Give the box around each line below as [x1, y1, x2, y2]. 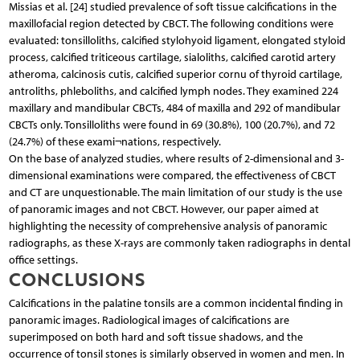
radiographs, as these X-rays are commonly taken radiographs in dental [8, 235, 350, 250]
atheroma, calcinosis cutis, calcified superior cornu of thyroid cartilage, [8, 67, 342, 81]
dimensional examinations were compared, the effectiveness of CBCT [8, 168, 336, 182]
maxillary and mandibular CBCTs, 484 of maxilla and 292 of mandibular [8, 100, 341, 115]
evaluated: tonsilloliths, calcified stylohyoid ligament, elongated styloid [8, 33, 346, 47]
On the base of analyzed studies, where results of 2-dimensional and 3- [8, 151, 344, 166]
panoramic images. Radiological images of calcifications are [8, 313, 289, 327]
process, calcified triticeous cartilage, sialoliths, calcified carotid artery [8, 50, 336, 64]
